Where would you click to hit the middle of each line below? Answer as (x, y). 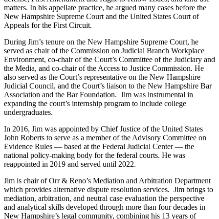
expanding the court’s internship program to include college (95, 104)
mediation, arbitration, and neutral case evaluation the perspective (104, 198)
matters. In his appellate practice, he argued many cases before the (105, 8)
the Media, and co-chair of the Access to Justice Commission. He (104, 68)
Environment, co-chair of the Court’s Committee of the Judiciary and (109, 60)
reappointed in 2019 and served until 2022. (70, 164)
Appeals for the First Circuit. (48, 25)
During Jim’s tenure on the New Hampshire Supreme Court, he (101, 42)
